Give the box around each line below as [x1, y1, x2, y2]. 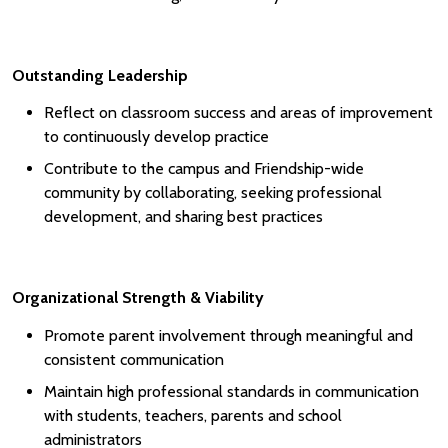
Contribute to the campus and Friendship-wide [44, 159, 364, 179]
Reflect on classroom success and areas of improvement [44, 103, 433, 123]
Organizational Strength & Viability [12, 288, 264, 308]
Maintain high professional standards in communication [44, 381, 419, 401]
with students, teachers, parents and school [44, 405, 342, 425]
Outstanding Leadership [12, 66, 188, 85]
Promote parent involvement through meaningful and [44, 325, 413, 345]
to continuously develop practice [44, 127, 269, 147]
